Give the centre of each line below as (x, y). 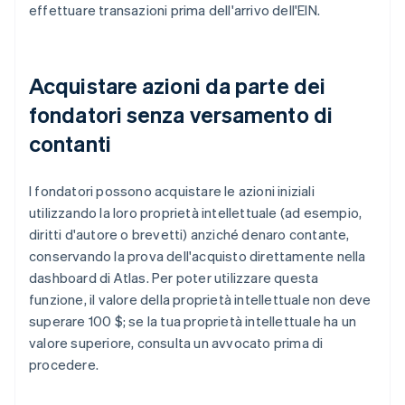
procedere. (64, 365)
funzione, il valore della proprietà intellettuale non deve (200, 300)
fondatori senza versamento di (181, 115)
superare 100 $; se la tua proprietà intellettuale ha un (193, 321)
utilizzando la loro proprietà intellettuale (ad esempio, (196, 213)
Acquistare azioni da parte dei (178, 86)
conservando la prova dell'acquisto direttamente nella (198, 256)
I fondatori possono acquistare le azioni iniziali (172, 191)
